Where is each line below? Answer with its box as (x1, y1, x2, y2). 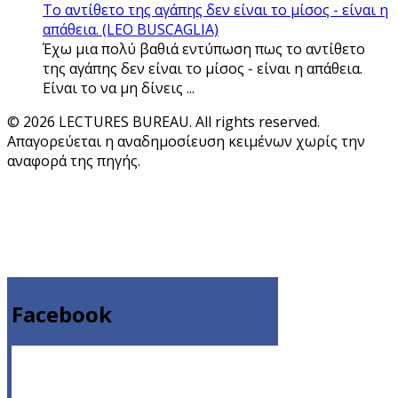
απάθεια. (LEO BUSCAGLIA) (43, 19, 219, 39)
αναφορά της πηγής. (7, 150, 140, 171)
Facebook (12, 298, 112, 329)
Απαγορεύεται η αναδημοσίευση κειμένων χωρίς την (7, 131, 365, 151)
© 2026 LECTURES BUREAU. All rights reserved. (7, 111, 320, 131)
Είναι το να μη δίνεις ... (43, 77, 195, 98)
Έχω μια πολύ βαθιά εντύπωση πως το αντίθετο (43, 38, 365, 59)
